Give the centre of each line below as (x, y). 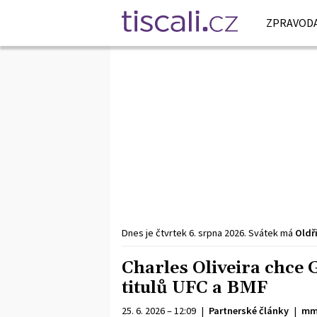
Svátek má (272, 233)
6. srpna (206, 233)
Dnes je (139, 233)
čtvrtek (172, 233)
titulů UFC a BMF (195, 288)
